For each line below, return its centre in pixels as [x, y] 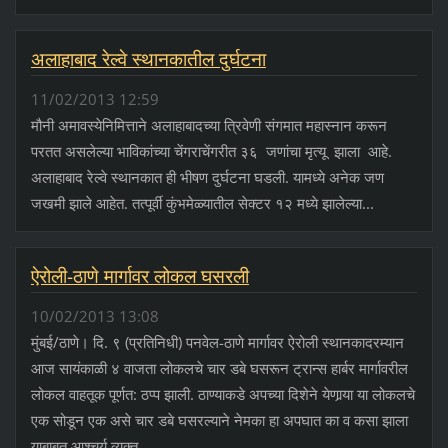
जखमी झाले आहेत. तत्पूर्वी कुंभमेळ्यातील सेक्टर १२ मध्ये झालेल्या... [202, 203]
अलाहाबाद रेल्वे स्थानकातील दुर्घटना [148, 59]
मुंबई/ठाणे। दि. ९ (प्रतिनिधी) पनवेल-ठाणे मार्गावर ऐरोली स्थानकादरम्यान [217, 342]
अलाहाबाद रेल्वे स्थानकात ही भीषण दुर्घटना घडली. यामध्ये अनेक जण [207, 177]
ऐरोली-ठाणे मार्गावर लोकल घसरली [139, 276]
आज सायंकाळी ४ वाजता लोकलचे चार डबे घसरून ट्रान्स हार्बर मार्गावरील [219, 368]
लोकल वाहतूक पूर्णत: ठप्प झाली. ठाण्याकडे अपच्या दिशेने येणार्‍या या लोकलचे [222, 394]
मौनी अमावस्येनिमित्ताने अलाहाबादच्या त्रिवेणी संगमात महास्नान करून [208, 125]
